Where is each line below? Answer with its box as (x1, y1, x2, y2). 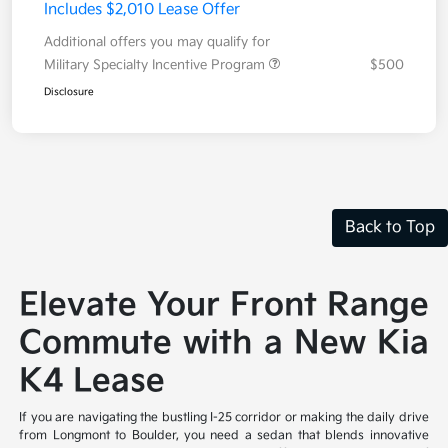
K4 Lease (19, 361, 166, 401)
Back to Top (345, 217, 435, 237)
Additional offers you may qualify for (44, 33, 270, 50)
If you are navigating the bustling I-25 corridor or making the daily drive (19, 409, 429, 425)
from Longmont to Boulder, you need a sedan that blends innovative (19, 427, 429, 443)
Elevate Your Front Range (19, 285, 429, 325)
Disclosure (44, 85, 94, 98)
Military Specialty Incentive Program (44, 56, 269, 73)
